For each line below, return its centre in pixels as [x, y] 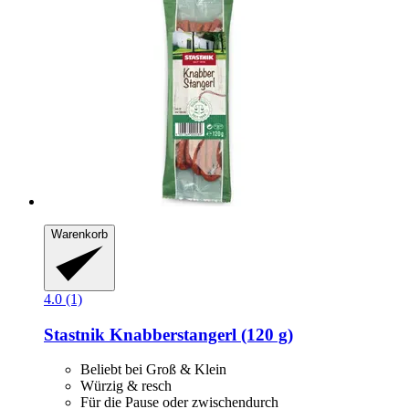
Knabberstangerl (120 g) [201, 334]
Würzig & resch [126, 386]
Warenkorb [79, 235]
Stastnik [77, 334]
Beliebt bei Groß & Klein [153, 370]
